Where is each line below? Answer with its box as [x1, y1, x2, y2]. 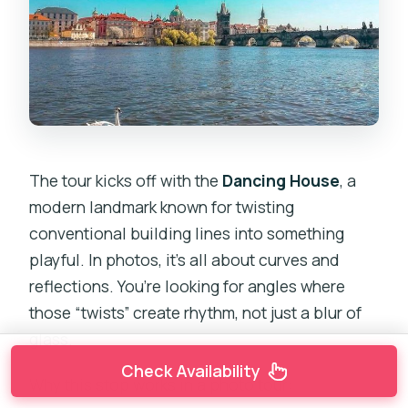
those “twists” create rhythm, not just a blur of [29, 301, 362, 324]
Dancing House [222, 169, 341, 192]
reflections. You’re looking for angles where [29, 275, 346, 298]
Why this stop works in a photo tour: [29, 373, 293, 396]
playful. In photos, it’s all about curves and [29, 249, 341, 271]
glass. [29, 328, 74, 351]
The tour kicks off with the [29, 169, 223, 192]
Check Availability [120, 360, 260, 382]
